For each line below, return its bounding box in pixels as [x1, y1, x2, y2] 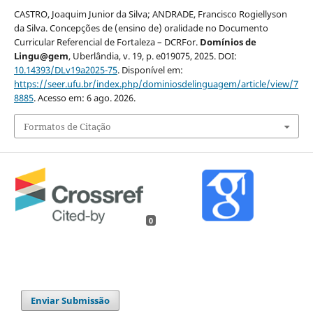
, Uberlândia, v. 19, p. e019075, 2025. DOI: [68, 50, 237, 63]
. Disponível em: [117, 64, 183, 77]
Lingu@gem [13, 50, 68, 63]
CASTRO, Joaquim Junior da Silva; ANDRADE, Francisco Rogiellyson [13, 8, 287, 21]
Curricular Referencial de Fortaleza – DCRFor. [13, 36, 200, 49]
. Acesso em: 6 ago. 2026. [33, 92, 136, 105]
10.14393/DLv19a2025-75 [13, 64, 117, 77]
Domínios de [199, 36, 256, 49]
